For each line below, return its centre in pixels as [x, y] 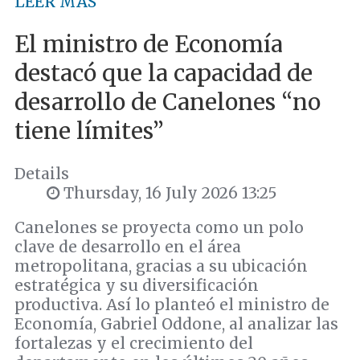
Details [42, 174]
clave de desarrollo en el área [128, 247]
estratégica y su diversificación [137, 286]
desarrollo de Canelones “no [168, 102]
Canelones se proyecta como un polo [159, 228]
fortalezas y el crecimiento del [134, 344]
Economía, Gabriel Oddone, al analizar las [176, 324]
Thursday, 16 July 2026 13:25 [168, 193]
